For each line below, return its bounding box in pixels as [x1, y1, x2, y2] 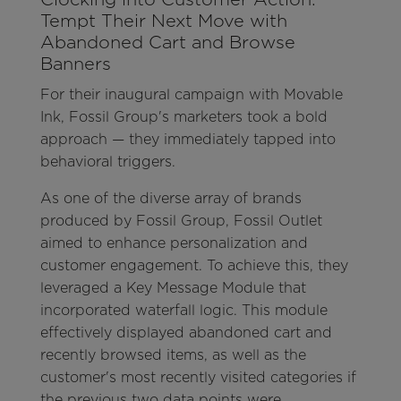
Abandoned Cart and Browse [39, 31, 295, 54]
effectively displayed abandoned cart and [39, 324, 332, 342]
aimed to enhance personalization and [39, 235, 308, 252]
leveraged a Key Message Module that [39, 279, 306, 297]
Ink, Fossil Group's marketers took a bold [39, 108, 328, 126]
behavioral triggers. [39, 153, 175, 171]
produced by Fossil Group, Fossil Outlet [39, 212, 322, 230]
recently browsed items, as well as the [39, 346, 306, 364]
